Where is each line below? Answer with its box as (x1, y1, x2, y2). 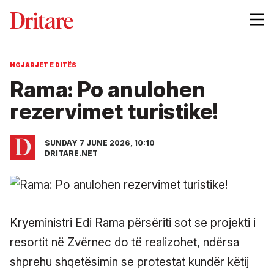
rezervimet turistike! (10, 98, 218, 124)
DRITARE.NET (45, 148, 98, 158)
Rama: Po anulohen (10, 76, 206, 102)
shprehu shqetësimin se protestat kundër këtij (10, 254, 249, 269)
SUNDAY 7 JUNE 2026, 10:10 (45, 138, 155, 147)
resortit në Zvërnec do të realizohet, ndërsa (10, 235, 239, 250)
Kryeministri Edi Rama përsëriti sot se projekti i (10, 215, 256, 230)
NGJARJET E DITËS (10, 61, 76, 68)
